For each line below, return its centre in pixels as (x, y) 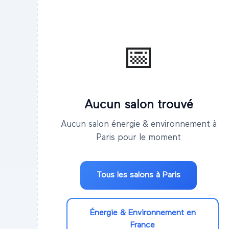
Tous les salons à (130, 176)
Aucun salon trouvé (139, 105)
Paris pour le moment (139, 138)
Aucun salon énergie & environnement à (139, 125)
